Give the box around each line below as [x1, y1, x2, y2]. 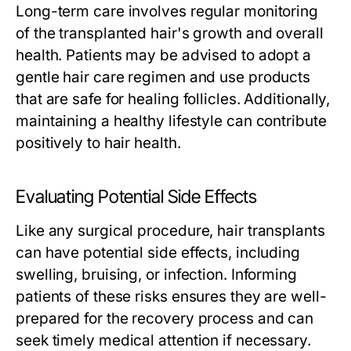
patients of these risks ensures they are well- [16, 288, 327, 306]
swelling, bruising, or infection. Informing [16, 266, 297, 284]
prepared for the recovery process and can [16, 309, 314, 327]
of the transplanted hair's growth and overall [16, 24, 324, 42]
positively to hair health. [16, 134, 181, 152]
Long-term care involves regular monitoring [16, 2, 319, 20]
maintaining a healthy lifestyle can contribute [16, 112, 327, 130]
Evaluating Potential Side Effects [16, 186, 258, 208]
